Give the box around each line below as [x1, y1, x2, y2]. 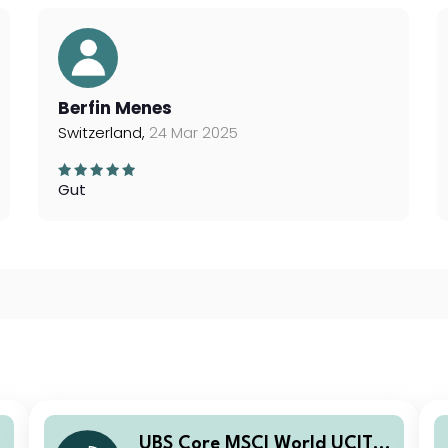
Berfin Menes [58, 96, 173, 120]
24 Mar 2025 [149, 122, 239, 143]
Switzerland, [58, 122, 150, 143]
